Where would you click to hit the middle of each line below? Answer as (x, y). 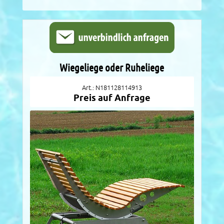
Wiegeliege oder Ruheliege (112, 68)
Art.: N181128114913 (112, 88)
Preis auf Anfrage (112, 98)
